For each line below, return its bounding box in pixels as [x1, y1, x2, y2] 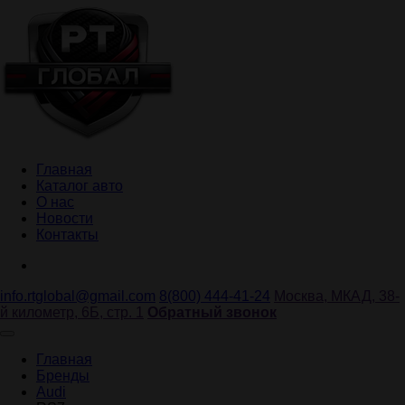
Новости [36, 211, 93, 226]
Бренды [36, 368, 89, 383]
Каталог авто [36, 178, 123, 193]
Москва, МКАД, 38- [274, 288, 400, 304]
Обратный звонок [147, 305, 277, 320]
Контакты [36, 227, 99, 242]
